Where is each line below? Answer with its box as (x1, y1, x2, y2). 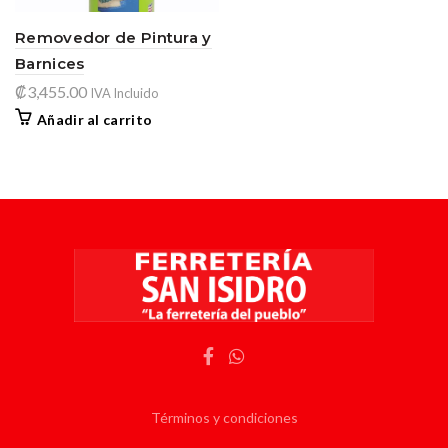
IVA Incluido (90, 85, 158, 101)
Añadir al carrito (37, 111, 153, 128)
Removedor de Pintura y (15, 28, 212, 47)
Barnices (15, 54, 85, 73)
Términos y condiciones (150, 408, 298, 426)
